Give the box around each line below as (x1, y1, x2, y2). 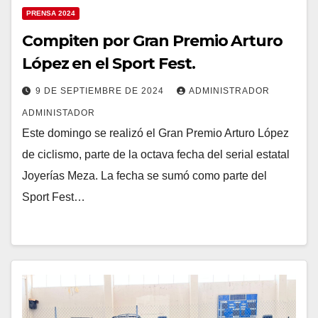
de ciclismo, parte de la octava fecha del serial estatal (22, 148, 290, 161)
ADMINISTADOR (22, 108, 95, 119)
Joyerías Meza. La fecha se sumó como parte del (22, 170, 267, 182)
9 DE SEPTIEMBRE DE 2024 (35, 86, 167, 97)
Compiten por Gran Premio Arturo (22, 31, 283, 51)
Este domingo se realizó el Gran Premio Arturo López (22, 127, 289, 140)
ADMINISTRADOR (189, 86, 270, 97)
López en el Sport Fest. (22, 54, 195, 74)
